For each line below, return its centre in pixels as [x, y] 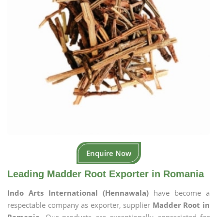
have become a [182, 193]
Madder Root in [181, 205]
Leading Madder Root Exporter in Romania [106, 174]
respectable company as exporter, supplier [80, 205]
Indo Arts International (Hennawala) [80, 193]
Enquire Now [108, 153]
